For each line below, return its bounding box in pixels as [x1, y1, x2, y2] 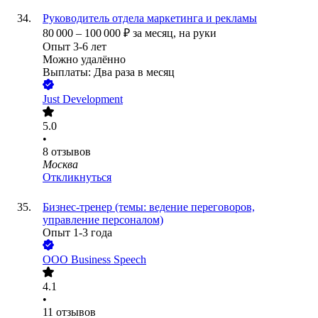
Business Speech [71, 253, 146, 266]
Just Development [43, 93, 123, 106]
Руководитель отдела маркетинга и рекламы [43, 12, 257, 25]
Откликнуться [43, 171, 111, 184]
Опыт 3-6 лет [43, 40, 106, 53]
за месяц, [133, 27, 179, 40]
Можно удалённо [43, 53, 126, 66]
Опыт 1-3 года [43, 226, 112, 239]
